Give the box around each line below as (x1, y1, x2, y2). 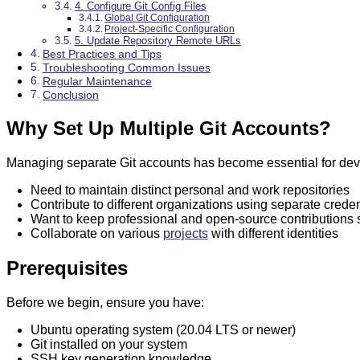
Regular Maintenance (42, 75, 152, 88)
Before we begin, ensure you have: (6, 295, 204, 309)
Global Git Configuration (104, 12, 211, 23)
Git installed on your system (31, 337, 187, 351)
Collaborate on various (31, 227, 163, 241)
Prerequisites (6, 256, 128, 279)
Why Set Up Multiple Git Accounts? (6, 117, 331, 140)
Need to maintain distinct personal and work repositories (31, 183, 350, 198)
